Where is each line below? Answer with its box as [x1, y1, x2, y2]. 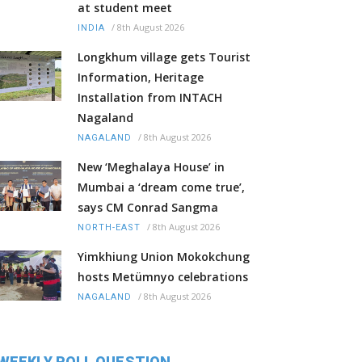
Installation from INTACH [78, 90, 222, 106]
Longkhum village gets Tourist [78, 49, 250, 65]
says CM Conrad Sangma [78, 200, 218, 216]
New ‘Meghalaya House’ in [78, 159, 225, 175]
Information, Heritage [78, 69, 204, 86]
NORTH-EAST [78, 222, 141, 234]
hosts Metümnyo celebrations [78, 269, 248, 285]
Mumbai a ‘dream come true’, [78, 179, 245, 196]
